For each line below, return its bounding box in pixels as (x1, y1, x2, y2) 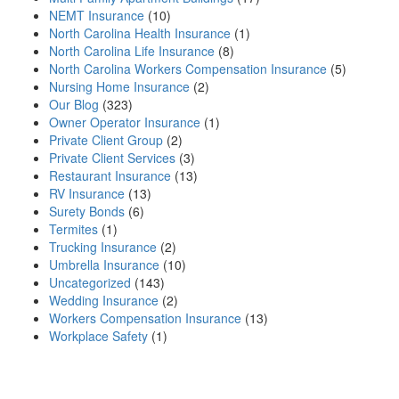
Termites (49, 220, 98, 239)
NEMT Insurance (49, 6, 144, 25)
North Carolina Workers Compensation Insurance (49, 60, 327, 78)
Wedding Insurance (49, 291, 159, 310)
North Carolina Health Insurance (49, 24, 231, 43)
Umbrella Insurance (49, 256, 159, 274)
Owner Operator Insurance (49, 113, 200, 132)
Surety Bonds (49, 202, 125, 221)
